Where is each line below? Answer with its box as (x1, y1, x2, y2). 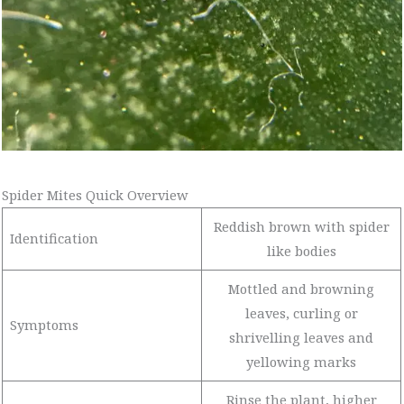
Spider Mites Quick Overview (2, 185, 189, 204)
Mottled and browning (228, 279, 375, 298)
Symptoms (9, 315, 78, 334)
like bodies (266, 241, 336, 260)
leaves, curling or (244, 303, 358, 322)
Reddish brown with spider (213, 216, 390, 235)
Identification (9, 228, 98, 247)
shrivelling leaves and (229, 327, 374, 346)
